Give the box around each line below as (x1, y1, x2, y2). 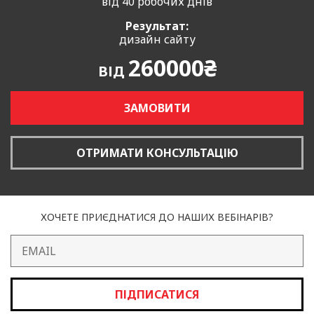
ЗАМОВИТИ (123, 100, 191, 116)
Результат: (125, 18, 189, 34)
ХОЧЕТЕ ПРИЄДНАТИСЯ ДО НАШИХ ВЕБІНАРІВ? (41, 210, 273, 224)
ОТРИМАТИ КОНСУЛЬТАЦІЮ (76, 144, 238, 161)
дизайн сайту (118, 31, 196, 47)
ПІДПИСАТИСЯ (115, 286, 199, 302)
